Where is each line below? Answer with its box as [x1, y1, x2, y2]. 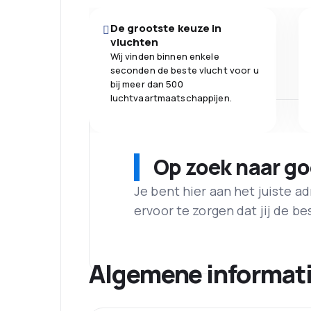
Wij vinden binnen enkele [110, 50, 219, 63]
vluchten [110, 35, 159, 50]
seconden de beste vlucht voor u [110, 64, 259, 77]
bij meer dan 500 [110, 78, 183, 91]
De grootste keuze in [110, 21, 222, 36]
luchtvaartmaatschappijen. [110, 92, 232, 105]
